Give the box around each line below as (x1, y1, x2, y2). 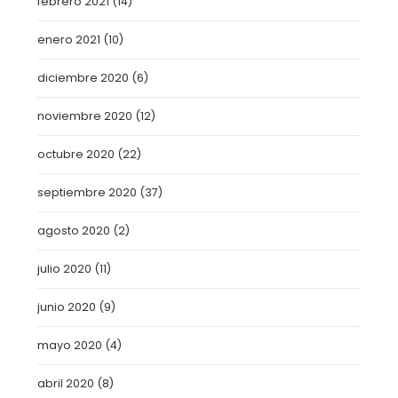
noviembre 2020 (37, 108, 133, 123)
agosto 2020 (37, 223, 111, 238)
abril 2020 (37, 376, 95, 391)
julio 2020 (37, 261, 92, 276)
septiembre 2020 (37, 185, 138, 200)
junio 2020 (37, 299, 97, 314)
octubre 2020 (37, 147, 115, 162)
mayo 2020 (37, 338, 103, 353)
